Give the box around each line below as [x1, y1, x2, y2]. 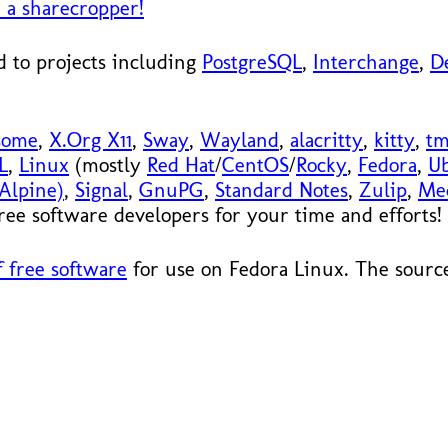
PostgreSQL [202, 48, 302, 74]
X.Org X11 [49, 127, 132, 153]
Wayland [200, 127, 279, 153]
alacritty [290, 127, 363, 153]
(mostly [69, 152, 147, 178]
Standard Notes [215, 177, 348, 203]
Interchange [313, 48, 419, 74]
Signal [75, 177, 128, 203]
